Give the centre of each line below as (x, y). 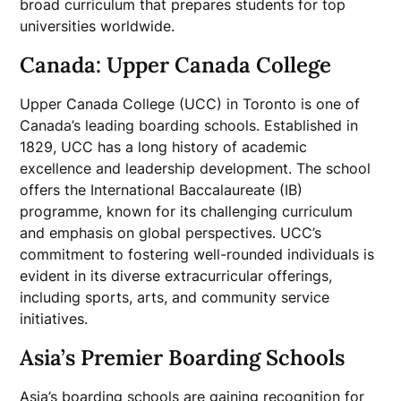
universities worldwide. (98, 26)
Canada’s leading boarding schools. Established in (189, 125)
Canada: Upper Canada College (176, 65)
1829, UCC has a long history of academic (164, 147)
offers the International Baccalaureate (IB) (162, 190)
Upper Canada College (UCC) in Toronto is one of (190, 104)
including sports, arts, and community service (175, 297)
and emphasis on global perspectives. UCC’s (171, 233)
